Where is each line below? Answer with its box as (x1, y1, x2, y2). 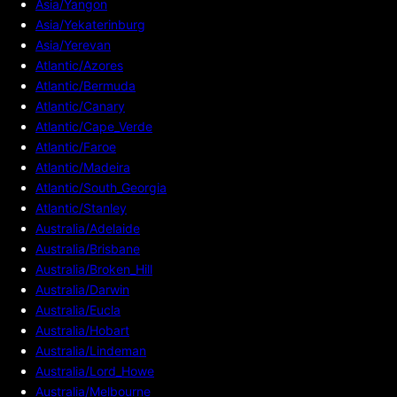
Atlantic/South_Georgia (35, 179, 167, 195)
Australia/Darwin (35, 281, 129, 297)
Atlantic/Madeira (35, 159, 130, 175)
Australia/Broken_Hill (35, 261, 152, 276)
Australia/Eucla (35, 301, 121, 317)
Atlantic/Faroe (35, 138, 116, 154)
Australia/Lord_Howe (35, 362, 154, 378)
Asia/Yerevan (35, 36, 111, 52)
